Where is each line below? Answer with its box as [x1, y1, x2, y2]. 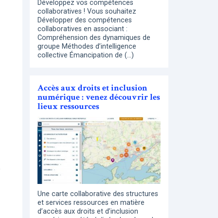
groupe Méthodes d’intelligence [37, 42, 136, 51]
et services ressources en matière [37, 198, 145, 207]
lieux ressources [37, 101, 99, 112]
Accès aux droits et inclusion [37, 82, 147, 94]
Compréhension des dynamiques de [37, 34, 150, 42]
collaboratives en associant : [37, 25, 127, 34]
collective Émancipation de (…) [37, 51, 134, 60]
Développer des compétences [37, 16, 132, 25]
